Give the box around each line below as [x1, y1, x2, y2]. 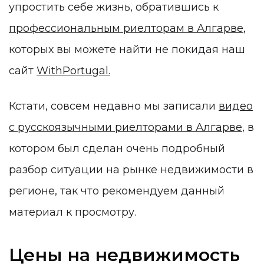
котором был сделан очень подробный [9, 141, 225, 155]
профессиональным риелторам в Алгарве [9, 22, 243, 35]
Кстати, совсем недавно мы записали [9, 99, 219, 113]
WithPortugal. [37, 64, 110, 78]
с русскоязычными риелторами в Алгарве [9, 120, 242, 134]
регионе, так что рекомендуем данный [9, 184, 225, 197]
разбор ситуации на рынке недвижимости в [9, 163, 253, 176]
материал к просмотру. [9, 205, 139, 219]
